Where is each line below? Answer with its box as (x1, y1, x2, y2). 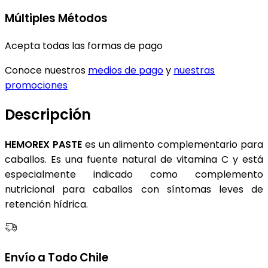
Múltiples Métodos (5, 10, 108, 26)
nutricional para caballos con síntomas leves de (5, 182, 263, 197)
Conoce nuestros (5, 63, 88, 77)
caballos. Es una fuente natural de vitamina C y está (5, 153, 263, 167)
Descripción (5, 105, 91, 125)
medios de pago (88, 63, 163, 77)
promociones (5, 78, 68, 92)
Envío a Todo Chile (5, 249, 108, 266)
